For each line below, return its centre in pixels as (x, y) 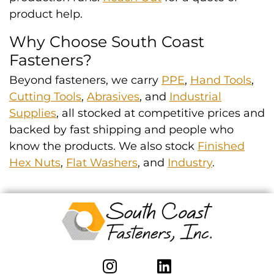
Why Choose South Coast (107, 42)
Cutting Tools (45, 97)
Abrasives (113, 97)
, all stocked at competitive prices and (161, 113)
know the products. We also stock (103, 146)
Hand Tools (221, 80)
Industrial (195, 97)
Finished (221, 146)
